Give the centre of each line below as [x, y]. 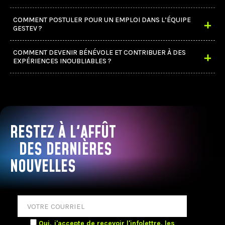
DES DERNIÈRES [65, 149]
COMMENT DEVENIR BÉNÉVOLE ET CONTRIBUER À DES [99, 52]
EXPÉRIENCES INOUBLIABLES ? [62, 61]
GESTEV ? [28, 28]
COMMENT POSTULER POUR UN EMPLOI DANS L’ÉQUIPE [102, 20]
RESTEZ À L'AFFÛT [63, 132]
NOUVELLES [43, 166]
